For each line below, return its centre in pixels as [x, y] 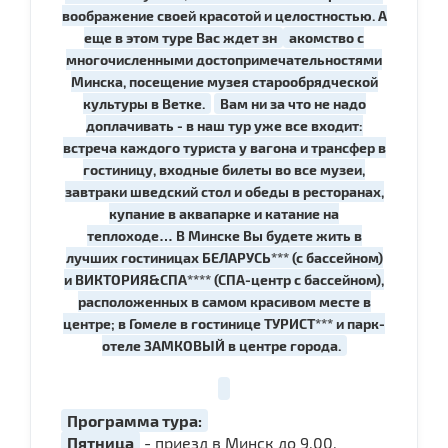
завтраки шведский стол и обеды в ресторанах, [224, 191]
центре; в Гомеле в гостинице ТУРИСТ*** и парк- [224, 323]
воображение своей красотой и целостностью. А [224, 15]
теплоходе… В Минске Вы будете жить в [224, 235]
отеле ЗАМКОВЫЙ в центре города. [221, 345]
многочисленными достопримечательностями [224, 59]
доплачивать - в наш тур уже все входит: [224, 125]
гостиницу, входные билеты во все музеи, [224, 169]
